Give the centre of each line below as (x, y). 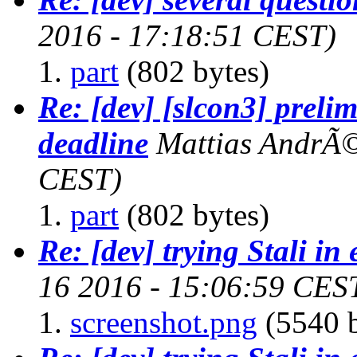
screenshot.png (164, 322)
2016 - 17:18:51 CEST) (187, 35)
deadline (93, 143)
